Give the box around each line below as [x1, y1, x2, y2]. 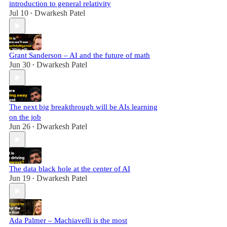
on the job [9, 113, 41, 121]
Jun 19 [9, 174, 30, 182]
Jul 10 [9, 9, 28, 17]
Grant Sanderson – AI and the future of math [9, 51, 150, 59]
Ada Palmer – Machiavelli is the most [9, 216, 127, 224]
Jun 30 [9, 60, 30, 69]
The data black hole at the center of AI [9, 165, 130, 173]
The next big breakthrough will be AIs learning [9, 103, 158, 111]
